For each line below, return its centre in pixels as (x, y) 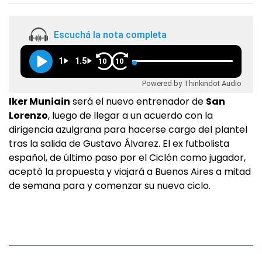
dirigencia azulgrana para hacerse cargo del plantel (128, 130)
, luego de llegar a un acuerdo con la (130, 116)
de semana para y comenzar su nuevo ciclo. (110, 186)
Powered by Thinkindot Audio (192, 83)
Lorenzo (28, 116)
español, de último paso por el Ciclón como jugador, (127, 158)
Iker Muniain (39, 102)
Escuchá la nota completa (110, 35)
